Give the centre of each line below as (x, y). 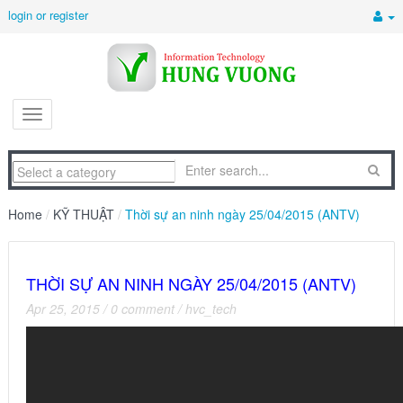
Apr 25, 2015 (63, 309)
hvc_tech (211, 309)
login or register (48, 15)
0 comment (143, 309)
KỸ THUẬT (84, 214)
